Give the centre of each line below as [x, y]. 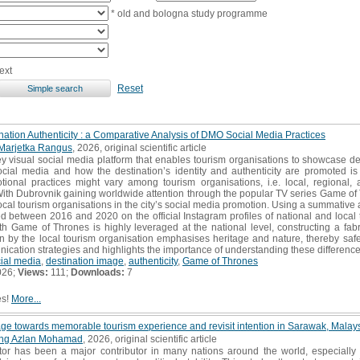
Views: [33, 272]
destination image [85, 261]
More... [26, 299]
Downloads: [98, 272]
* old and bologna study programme [188, 13]
